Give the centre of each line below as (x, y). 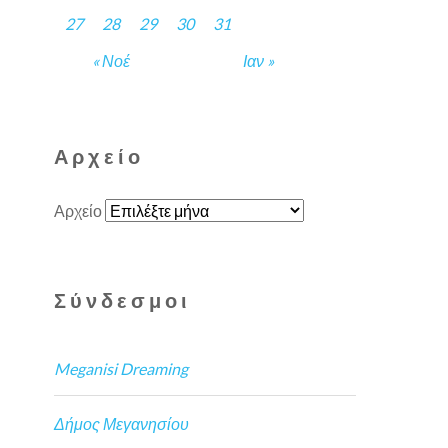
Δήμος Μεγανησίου (122, 423)
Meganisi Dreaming (121, 368)
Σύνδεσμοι (123, 300)
